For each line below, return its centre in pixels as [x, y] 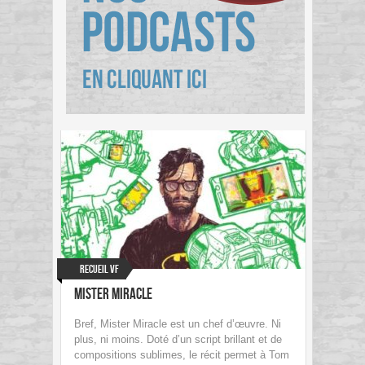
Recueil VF [99, 270]
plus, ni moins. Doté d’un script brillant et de [178, 340]
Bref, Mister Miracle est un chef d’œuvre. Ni [178, 324]
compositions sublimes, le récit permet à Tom [182, 355]
